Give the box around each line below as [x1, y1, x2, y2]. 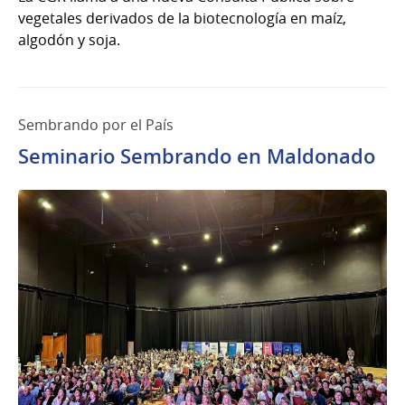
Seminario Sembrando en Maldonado [18, 143, 375, 171]
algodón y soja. [18, 30, 120, 51]
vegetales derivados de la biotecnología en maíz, [18, 8, 346, 29]
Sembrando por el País [18, 115, 174, 136]
